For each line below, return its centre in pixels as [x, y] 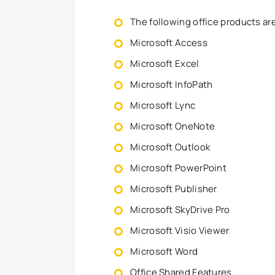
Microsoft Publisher [174, 189]
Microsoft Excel [165, 64]
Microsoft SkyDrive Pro [180, 210]
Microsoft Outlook [170, 147]
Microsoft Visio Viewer [180, 230]
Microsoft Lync [163, 105]
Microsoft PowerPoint [178, 168]
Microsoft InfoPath [172, 84]
